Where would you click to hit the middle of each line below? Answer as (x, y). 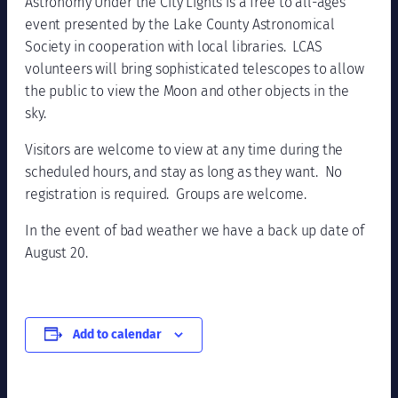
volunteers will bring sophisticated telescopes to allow (195, 68)
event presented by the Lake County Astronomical (180, 24)
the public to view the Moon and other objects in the (187, 91)
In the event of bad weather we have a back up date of (195, 230)
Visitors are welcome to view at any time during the (184, 149)
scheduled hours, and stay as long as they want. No (184, 171)
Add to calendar (117, 334)
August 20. (56, 252)
